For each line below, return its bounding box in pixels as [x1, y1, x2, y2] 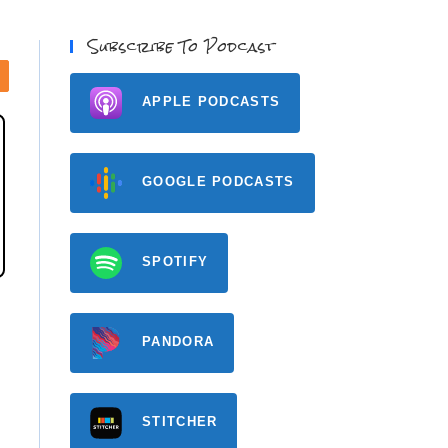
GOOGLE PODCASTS [142, 174, 295, 190]
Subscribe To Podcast [88, 31, 275, 62]
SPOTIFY [142, 254, 209, 270]
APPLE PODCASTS [142, 94, 281, 110]
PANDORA [142, 334, 215, 350]
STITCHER [142, 414, 218, 430]
